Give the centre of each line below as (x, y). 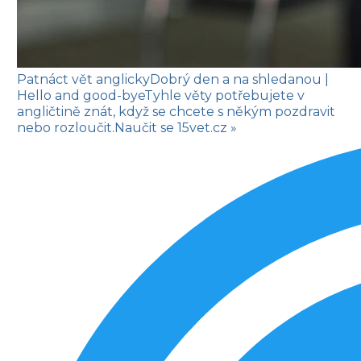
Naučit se (144, 127)
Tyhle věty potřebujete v (224, 95)
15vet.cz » (205, 127)
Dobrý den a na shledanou (237, 79)
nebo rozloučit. (66, 127)
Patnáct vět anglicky (83, 79)
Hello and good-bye (81, 95)
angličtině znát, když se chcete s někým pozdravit (176, 111)
